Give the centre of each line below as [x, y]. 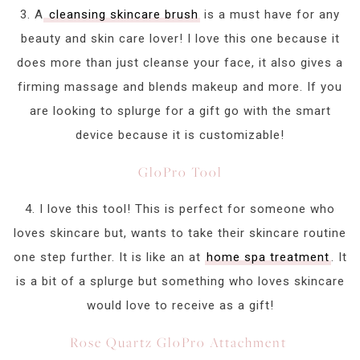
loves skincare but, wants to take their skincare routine [180, 233]
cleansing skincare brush [122, 15]
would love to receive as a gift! [180, 306]
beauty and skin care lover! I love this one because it [180, 39]
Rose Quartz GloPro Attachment [180, 343]
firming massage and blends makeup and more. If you [180, 87]
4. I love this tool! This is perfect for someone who [180, 209]
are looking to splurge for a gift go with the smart [180, 111]
